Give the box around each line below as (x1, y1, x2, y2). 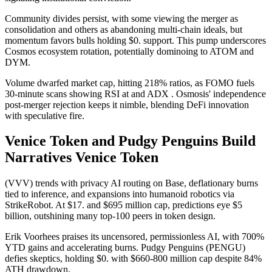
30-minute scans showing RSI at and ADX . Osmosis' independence (5, 88, 266, 99)
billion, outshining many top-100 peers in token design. (5, 211, 216, 222)
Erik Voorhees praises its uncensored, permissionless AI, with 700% (5, 231, 264, 242)
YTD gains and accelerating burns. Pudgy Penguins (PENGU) (5, 242, 245, 253)
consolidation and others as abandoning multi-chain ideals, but (5, 24, 242, 35)
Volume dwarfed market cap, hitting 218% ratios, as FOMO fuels (5, 77, 254, 88)
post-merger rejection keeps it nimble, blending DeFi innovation (5, 99, 249, 110)
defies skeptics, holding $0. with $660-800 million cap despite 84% (5, 253, 262, 264)
